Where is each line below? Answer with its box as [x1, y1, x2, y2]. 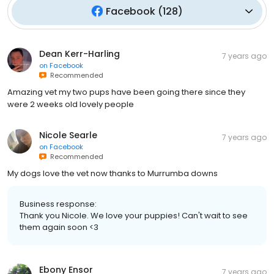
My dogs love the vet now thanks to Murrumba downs [7, 167, 218, 179]
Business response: [20, 198, 97, 210]
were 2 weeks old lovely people [7, 98, 134, 110]
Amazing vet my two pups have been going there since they [7, 86, 245, 98]
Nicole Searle [39, 128, 97, 141]
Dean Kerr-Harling [39, 47, 120, 60]
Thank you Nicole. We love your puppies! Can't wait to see [20, 209, 248, 221]
